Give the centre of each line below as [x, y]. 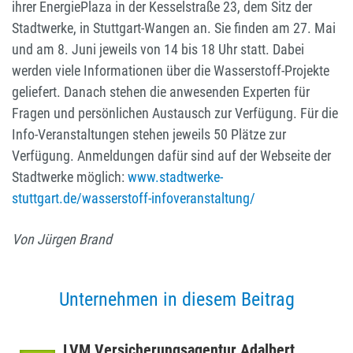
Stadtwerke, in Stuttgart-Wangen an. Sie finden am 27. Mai [174, 28]
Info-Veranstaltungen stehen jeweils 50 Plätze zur [149, 135]
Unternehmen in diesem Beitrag [176, 300]
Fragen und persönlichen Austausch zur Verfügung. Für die [175, 113]
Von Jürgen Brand [62, 240]
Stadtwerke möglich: [68, 177]
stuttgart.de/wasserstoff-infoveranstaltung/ [134, 199]
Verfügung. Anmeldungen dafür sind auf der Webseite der [171, 156]
